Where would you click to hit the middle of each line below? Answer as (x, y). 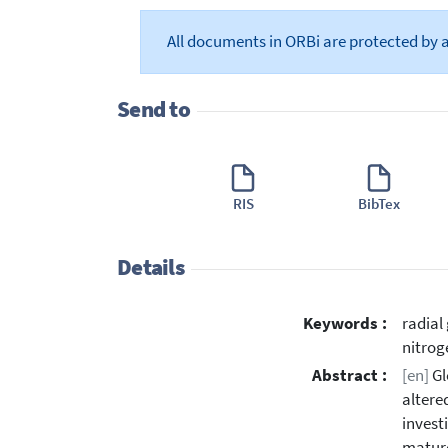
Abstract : (349, 375)
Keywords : (345, 324)
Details (150, 266)
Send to (153, 109)
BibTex (378, 204)
